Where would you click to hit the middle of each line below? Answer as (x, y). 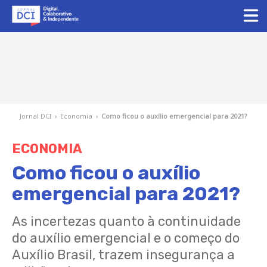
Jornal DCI (35, 116)
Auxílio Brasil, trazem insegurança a (123, 255)
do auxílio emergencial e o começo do (126, 238)
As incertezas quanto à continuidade (126, 221)
